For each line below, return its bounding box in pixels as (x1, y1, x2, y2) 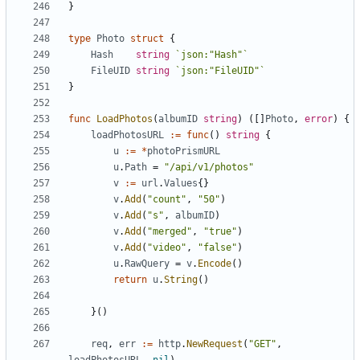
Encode (198, 258, 231, 270)
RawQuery (125, 258, 170, 270)
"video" (147, 242, 186, 254)
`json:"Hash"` (175, 49, 248, 61)
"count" (147, 194, 186, 206)
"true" (203, 226, 237, 238)
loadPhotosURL (91, 129, 164, 141)
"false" (198, 242, 237, 254)
